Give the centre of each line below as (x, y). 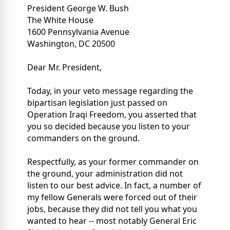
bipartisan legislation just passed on (97, 103)
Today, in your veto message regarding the (110, 91)
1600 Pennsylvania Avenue (78, 32)
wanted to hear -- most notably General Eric (112, 221)
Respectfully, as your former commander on (113, 162)
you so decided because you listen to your (109, 127)
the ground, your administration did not (105, 174)
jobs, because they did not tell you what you (112, 209)
